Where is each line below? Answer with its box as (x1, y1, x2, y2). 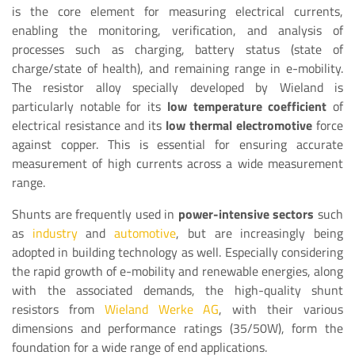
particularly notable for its (12, 96, 167, 116)
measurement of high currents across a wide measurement (12, 153, 343, 173)
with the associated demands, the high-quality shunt (12, 280, 343, 300)
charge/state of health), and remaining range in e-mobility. (12, 58, 343, 78)
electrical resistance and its (12, 115, 162, 135)
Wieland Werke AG (104, 299, 219, 319)
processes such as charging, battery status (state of (12, 39, 343, 59)
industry (32, 223, 86, 242)
